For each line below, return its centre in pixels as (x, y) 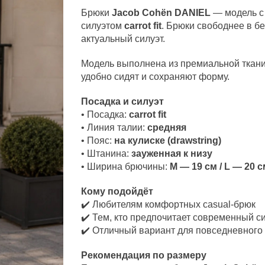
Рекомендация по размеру (144, 255)
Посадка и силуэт (123, 101)
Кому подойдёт (117, 191)
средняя (167, 127)
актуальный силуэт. (123, 38)
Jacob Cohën (142, 12)
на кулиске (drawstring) (168, 140)
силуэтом (103, 25)
